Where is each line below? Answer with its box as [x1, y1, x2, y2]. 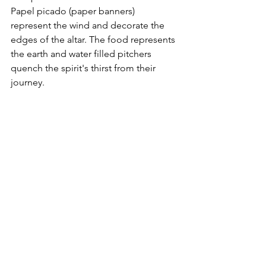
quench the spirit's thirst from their [11, 62, 158, 74]
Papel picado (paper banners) [11, 5, 137, 17]
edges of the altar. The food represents [11, 33, 178, 45]
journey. [11, 76, 47, 88]
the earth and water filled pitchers [11, 47, 154, 59]
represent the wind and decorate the [11, 19, 167, 31]
